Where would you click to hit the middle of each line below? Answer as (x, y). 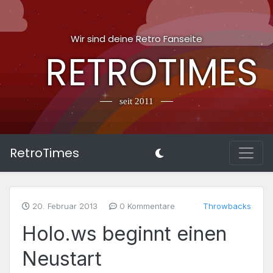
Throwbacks (227, 206)
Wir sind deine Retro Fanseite (136, 39)
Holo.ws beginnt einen (124, 234)
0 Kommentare (146, 206)
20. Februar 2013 (65, 206)
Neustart (62, 259)
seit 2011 (136, 101)
